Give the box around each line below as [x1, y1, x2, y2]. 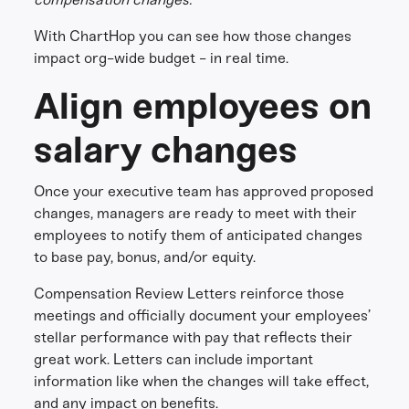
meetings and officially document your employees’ [34, 307, 372, 324]
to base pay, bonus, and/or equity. [34, 248, 257, 266]
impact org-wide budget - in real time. [34, 49, 289, 67]
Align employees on [34, 84, 372, 128]
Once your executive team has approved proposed [34, 183, 374, 200]
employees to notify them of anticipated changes [34, 226, 363, 244]
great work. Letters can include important [34, 351, 314, 368]
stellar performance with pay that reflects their [34, 329, 353, 346]
